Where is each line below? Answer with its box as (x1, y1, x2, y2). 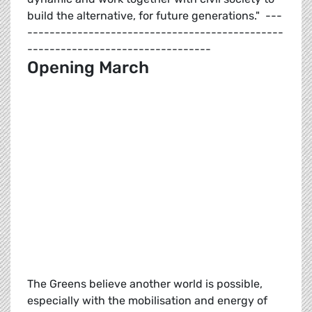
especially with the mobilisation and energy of (27, 294, 267, 308)
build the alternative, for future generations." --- (27, 9, 282, 23)
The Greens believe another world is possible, (27, 277, 263, 291)
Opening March (27, 58, 149, 78)
